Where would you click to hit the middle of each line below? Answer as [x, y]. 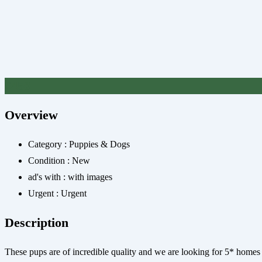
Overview [31, 115]
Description [37, 223]
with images [90, 177]
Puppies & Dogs [99, 144]
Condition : [50, 161]
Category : [49, 144]
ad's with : [48, 177]
